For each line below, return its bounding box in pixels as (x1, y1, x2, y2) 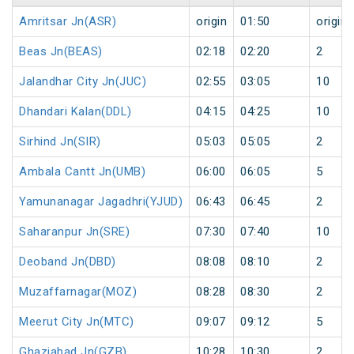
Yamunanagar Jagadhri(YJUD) (19, 194, 183, 209)
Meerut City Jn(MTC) (19, 314, 134, 330)
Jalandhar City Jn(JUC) (19, 74, 146, 89)
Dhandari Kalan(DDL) (19, 104, 132, 119)
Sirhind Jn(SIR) (19, 134, 101, 149)
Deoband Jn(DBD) (19, 254, 116, 269)
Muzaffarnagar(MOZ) (19, 284, 137, 299)
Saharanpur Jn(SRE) (19, 224, 130, 239)
